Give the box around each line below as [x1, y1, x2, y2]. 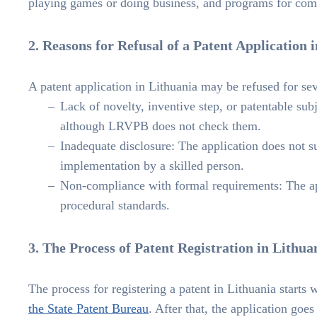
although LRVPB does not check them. [60, 119, 261, 134]
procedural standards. [60, 198, 170, 213]
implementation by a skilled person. [60, 158, 244, 173]
